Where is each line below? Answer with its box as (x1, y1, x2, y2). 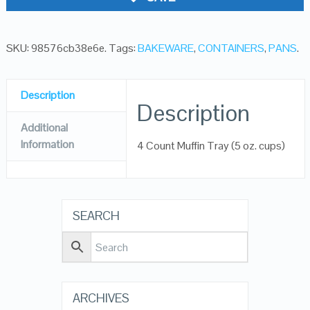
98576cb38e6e (30, 41, 104, 55)
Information (20, 137, 74, 152)
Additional (20, 120, 68, 135)
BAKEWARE (137, 41, 194, 55)
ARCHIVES (72, 290, 129, 306)
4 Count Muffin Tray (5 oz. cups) (137, 138, 286, 153)
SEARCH (72, 208, 120, 224)
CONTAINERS (197, 41, 264, 55)
